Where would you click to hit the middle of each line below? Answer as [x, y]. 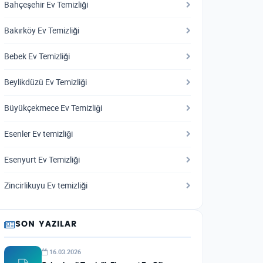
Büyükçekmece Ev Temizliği [53, 108]
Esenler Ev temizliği [38, 134]
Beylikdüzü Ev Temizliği [45, 82]
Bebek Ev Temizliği [37, 56]
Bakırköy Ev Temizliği [42, 31]
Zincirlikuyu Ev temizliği [46, 186]
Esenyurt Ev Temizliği [42, 160]
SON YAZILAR [46, 224]
